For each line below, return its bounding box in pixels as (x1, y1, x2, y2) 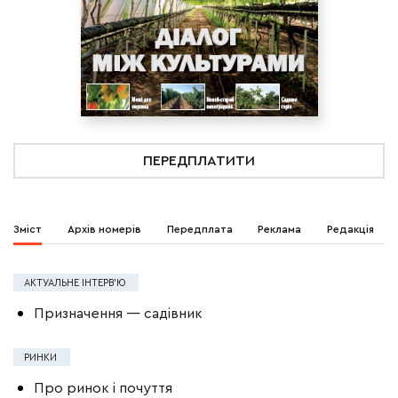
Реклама (258, 224, 302, 235)
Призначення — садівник (34, 306, 206, 322)
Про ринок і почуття (34, 381, 172, 396)
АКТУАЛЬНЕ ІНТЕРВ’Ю (24, 278, 128, 289)
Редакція (327, 224, 374, 235)
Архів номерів (67, 224, 141, 235)
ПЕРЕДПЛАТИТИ (143, 154, 255, 169)
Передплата (166, 224, 233, 235)
